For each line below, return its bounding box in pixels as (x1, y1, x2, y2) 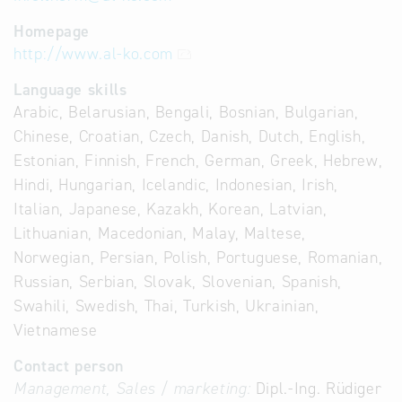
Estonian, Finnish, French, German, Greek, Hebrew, (13, 150, 383, 171)
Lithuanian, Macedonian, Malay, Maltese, (13, 223, 306, 244)
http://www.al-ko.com (13, 43, 173, 65)
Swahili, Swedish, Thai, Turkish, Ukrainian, (13, 295, 319, 317)
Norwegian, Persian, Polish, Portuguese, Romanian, (13, 247, 383, 268)
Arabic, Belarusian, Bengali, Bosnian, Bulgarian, (13, 101, 359, 123)
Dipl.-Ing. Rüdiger (250, 378, 382, 399)
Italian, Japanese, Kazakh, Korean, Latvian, (13, 198, 328, 220)
